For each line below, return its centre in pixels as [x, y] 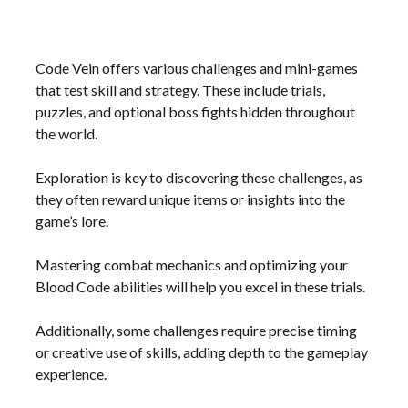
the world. [67, 133]
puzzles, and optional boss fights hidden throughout [196, 111]
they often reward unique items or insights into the [191, 199]
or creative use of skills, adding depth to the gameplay [202, 352]
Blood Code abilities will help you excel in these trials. [201, 286]
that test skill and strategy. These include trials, [181, 89]
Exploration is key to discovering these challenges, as [199, 177]
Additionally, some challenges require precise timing [197, 330]
